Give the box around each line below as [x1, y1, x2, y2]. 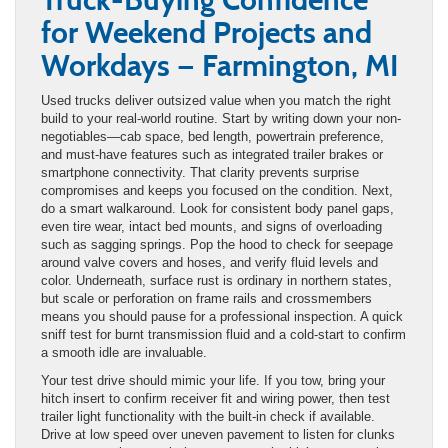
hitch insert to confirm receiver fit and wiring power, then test [41, 390, 390, 406]
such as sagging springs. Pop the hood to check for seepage [41, 236, 393, 252]
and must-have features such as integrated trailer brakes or [41, 146, 383, 162]
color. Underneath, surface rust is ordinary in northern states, [41, 272, 392, 288]
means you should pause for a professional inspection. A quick [41, 308, 403, 324]
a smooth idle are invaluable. [41, 344, 207, 360]
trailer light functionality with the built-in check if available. [41, 408, 375, 424]
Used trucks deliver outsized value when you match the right [41, 92, 391, 108]
